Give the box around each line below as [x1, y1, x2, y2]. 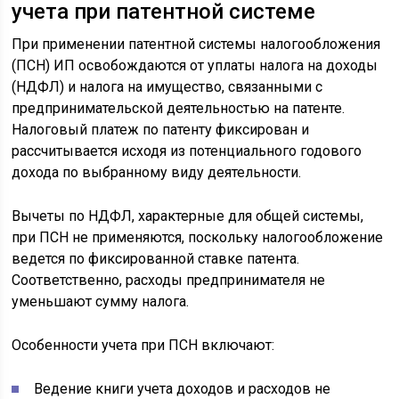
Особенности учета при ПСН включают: [12, 336, 275, 354]
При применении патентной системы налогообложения [12, 35, 381, 53]
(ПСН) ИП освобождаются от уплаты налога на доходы [12, 56, 379, 74]
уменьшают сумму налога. [12, 292, 190, 310]
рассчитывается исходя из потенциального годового [12, 142, 362, 159]
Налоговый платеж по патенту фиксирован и [12, 120, 310, 138]
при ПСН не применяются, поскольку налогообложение [12, 228, 384, 246]
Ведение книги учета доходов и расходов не [34, 379, 331, 397]
